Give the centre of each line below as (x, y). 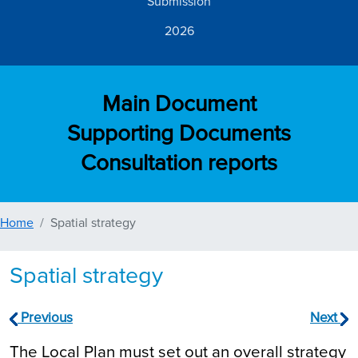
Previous (45, 318)
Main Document (179, 103)
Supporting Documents (179, 133)
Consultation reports (179, 163)
